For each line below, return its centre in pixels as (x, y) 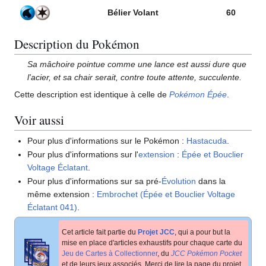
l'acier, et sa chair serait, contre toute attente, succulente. (135, 77)
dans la (211, 181)
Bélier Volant (133, 12)
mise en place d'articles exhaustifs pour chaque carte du (152, 243)
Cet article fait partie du (100, 232)
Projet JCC (156, 232)
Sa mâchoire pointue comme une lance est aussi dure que (137, 64)
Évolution (179, 181)
